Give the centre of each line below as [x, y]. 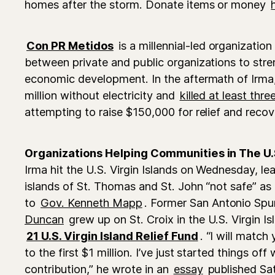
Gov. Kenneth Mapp [91, 202]
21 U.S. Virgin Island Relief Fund [112, 235]
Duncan [44, 219]
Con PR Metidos [70, 45]
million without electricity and [101, 95]
